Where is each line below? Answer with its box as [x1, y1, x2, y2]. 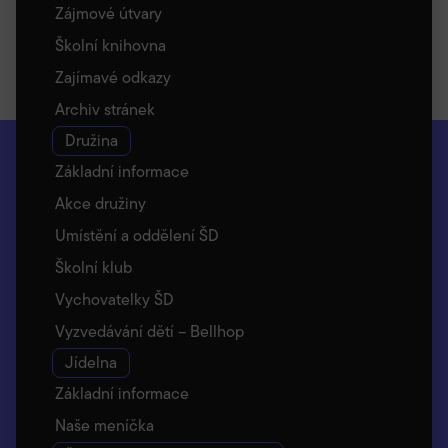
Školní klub [55, 256, 132, 280]
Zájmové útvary [55, 2, 162, 26]
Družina [65, 129, 118, 153]
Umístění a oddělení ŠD [55, 224, 219, 248]
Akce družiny [55, 192, 146, 216]
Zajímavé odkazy [55, 66, 171, 90]
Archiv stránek [55, 98, 155, 122]
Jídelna [65, 351, 117, 375]
